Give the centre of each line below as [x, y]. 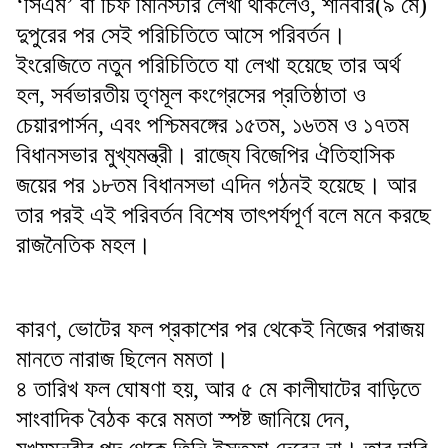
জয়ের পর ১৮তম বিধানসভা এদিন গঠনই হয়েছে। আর [216, 184]
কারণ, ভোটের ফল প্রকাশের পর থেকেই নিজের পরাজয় [220, 328]
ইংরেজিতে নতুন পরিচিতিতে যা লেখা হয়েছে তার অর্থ [208, 64]
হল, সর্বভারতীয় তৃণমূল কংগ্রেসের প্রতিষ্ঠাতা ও [191, 94]
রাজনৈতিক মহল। [83, 244]
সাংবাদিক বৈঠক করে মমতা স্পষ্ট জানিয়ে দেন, [183, 418]
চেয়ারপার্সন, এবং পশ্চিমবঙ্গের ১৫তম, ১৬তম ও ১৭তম [212, 124]
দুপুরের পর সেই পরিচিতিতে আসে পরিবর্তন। [181, 34]
